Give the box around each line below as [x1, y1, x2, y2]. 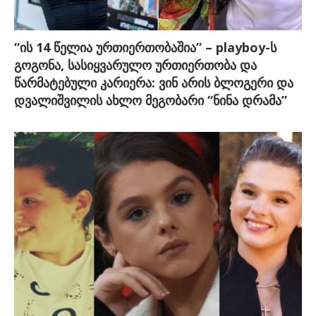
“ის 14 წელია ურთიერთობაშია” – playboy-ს [14, 38, 276, 56]
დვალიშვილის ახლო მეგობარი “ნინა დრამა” [14, 91, 287, 109]
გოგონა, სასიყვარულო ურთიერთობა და [14, 56, 257, 73]
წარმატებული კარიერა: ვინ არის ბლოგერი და [14, 73, 293, 91]
